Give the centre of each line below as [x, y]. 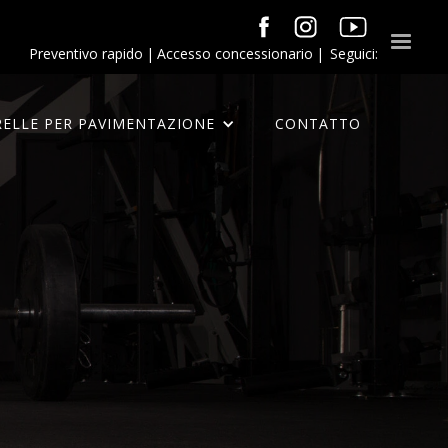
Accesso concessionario [234, 53]
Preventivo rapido [85, 53]
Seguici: [353, 53]
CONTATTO [317, 123]
